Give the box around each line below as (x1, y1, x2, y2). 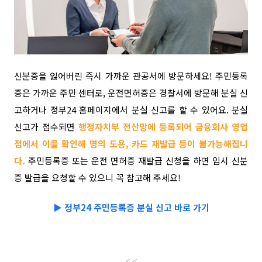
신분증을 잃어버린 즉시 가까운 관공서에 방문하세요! (14, 69, 215, 82)
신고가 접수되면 (14, 120, 78, 133)
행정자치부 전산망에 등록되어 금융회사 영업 (78, 120, 248, 133)
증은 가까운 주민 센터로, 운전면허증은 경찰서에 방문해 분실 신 (14, 86, 248, 99)
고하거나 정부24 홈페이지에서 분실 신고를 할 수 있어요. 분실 (14, 103, 248, 116)
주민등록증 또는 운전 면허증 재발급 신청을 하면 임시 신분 (28, 154, 248, 167)
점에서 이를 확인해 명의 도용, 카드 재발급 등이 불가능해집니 (14, 137, 248, 150)
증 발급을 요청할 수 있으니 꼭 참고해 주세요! (14, 171, 183, 184)
